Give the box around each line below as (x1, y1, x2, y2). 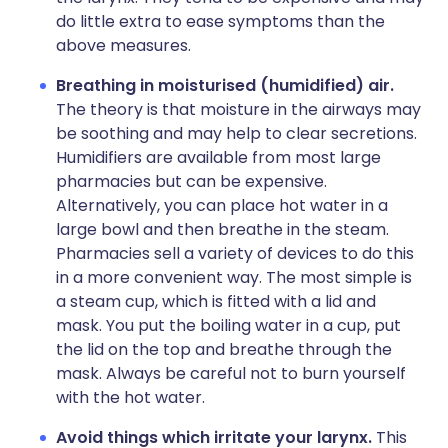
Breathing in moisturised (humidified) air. (56, 74, 394, 97)
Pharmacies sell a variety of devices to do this (56, 242, 414, 265)
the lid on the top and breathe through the (56, 338, 392, 361)
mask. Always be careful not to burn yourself (56, 362, 406, 385)
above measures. (56, 34, 191, 57)
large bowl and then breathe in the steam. (56, 218, 389, 241)
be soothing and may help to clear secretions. (56, 122, 417, 145)
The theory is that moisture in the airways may (56, 98, 421, 121)
